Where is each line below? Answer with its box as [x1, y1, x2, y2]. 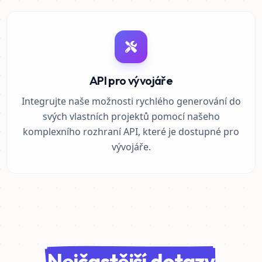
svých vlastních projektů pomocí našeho [42, 110, 220, 123]
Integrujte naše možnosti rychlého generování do [21, 95, 241, 108]
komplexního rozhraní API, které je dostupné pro [23, 125, 239, 138]
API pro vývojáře [89, 73, 173, 88]
